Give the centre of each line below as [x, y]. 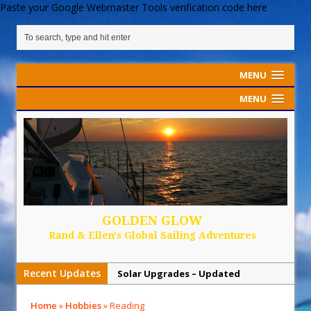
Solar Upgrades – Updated [179, 274]
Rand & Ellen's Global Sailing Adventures [152, 236]
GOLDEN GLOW [152, 221]
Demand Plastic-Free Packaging [191, 295]
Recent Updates [62, 274]
